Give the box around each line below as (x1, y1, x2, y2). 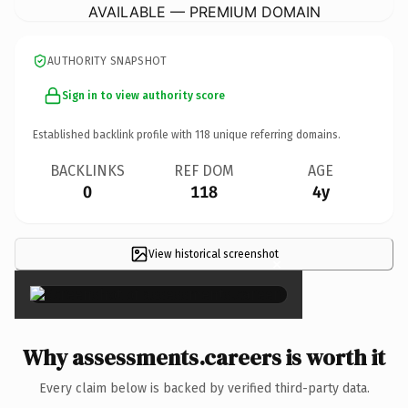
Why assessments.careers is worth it (23, 342, 385, 372)
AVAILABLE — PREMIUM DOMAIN (87, 2, 321, 21)
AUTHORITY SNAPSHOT (47, 54, 168, 67)
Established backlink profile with (33, 127, 195, 141)
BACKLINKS (50, 161, 125, 179)
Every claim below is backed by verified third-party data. (38, 380, 370, 396)
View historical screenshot (148, 247, 279, 260)
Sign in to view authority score (62, 88, 225, 102)
